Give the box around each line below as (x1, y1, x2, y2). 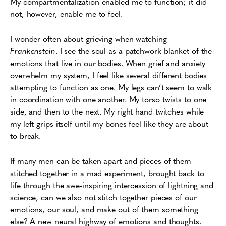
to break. (10, 130, 41, 141)
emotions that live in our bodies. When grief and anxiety (10, 57, 206, 69)
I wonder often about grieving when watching (10, 33, 167, 44)
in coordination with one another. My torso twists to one (10, 93, 207, 105)
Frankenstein (10, 45, 55, 56)
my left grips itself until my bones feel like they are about (10, 118, 208, 129)
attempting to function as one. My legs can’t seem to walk (10, 81, 212, 93)
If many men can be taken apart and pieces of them (10, 155, 192, 166)
